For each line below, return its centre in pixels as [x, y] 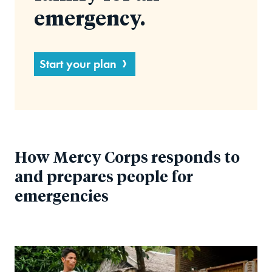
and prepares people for [104, 177]
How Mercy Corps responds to [127, 158]
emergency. [90, 20]
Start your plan [78, 63]
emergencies [62, 197]
